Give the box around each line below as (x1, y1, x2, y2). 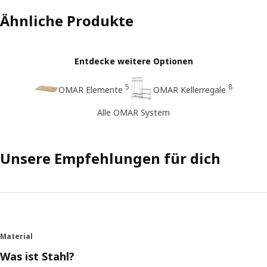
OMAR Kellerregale (153, 83, 226, 95)
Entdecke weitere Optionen (74, 55, 193, 67)
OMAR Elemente (58, 83, 123, 95)
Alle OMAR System (97, 107, 170, 118)
